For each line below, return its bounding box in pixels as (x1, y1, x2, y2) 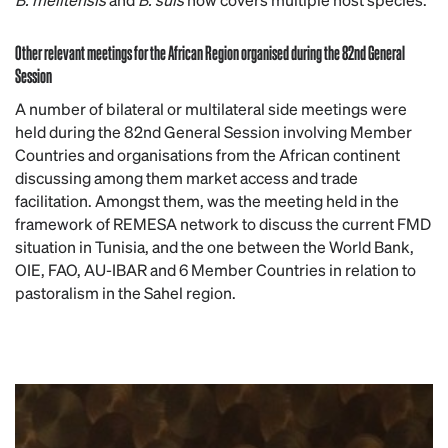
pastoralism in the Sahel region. (15, 282, 236, 303)
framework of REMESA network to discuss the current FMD (15, 213, 431, 234)
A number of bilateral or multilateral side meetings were (15, 98, 407, 119)
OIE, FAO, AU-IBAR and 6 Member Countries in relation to (15, 259, 416, 280)
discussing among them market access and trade (15, 167, 358, 188)
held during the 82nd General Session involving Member (15, 121, 412, 142)
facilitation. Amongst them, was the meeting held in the (15, 190, 399, 211)
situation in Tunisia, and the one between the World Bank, (15, 236, 414, 257)
